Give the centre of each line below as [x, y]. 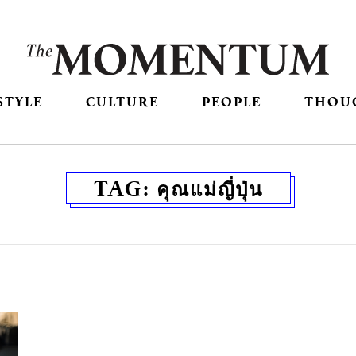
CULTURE [122, 102]
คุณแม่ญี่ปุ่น [209, 189]
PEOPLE [232, 102]
